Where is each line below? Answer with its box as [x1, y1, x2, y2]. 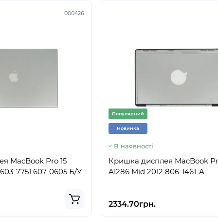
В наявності [114, 142, 153, 150]
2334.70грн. [109, 200, 156, 209]
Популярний [112, 111, 144, 116]
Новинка [117, 126, 139, 131]
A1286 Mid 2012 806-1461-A [109, 167, 204, 176]
